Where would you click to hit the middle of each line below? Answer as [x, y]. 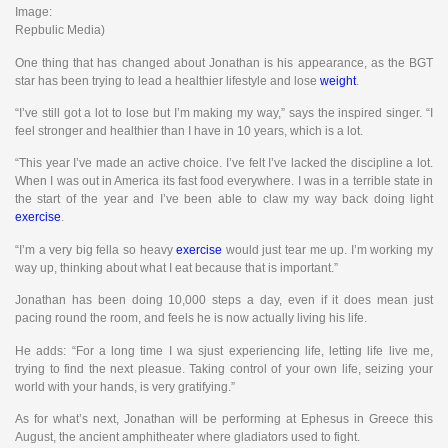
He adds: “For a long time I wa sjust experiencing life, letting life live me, [224, 350]
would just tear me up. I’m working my [328, 249]
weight [338, 80]
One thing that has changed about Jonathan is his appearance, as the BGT [224, 62]
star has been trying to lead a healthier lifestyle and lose [167, 80]
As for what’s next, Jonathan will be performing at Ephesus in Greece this [224, 419]
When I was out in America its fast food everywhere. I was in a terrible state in [224, 181]
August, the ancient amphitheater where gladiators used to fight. [187, 437]
